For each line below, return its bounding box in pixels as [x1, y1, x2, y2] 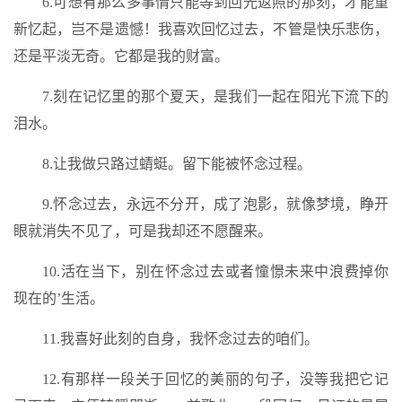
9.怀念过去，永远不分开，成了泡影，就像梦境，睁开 [42, 197, 389, 212]
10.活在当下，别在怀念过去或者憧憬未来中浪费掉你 [42, 264, 389, 279]
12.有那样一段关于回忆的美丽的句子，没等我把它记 [42, 371, 389, 387]
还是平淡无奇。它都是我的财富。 [13, 48, 229, 64]
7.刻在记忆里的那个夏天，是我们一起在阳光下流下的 [42, 89, 389, 104]
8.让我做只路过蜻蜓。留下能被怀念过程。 [42, 156, 311, 171]
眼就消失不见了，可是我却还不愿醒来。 [13, 223, 272, 239]
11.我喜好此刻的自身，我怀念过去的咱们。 [42, 331, 319, 346]
